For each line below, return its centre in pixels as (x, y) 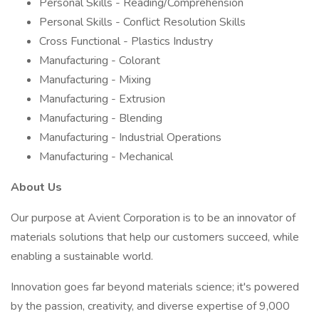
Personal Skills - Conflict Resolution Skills (142, 22)
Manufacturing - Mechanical (106, 157)
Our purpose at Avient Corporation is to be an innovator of (153, 218)
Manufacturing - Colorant (100, 61)
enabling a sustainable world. (82, 256)
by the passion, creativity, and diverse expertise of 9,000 (150, 306)
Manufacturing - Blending (101, 118)
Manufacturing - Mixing (95, 80)
